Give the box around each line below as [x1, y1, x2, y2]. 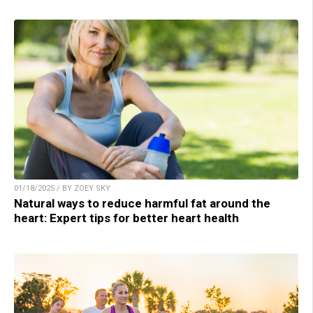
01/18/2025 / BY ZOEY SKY [14, 184, 110, 194]
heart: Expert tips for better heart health [14, 211, 239, 226]
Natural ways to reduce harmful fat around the [14, 196, 270, 211]
